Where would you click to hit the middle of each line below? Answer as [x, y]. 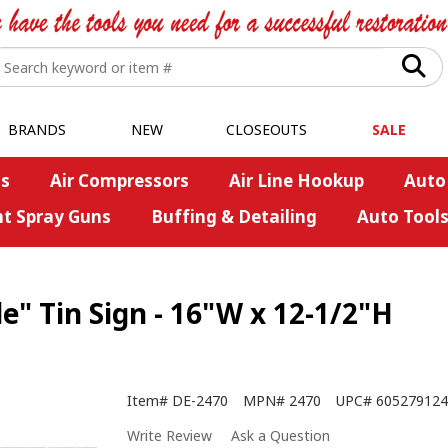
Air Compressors [119, 180]
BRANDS [36, 129]
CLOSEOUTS [266, 129]
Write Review [169, 436]
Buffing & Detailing [233, 216]
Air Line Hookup [296, 180]
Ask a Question [280, 436]
